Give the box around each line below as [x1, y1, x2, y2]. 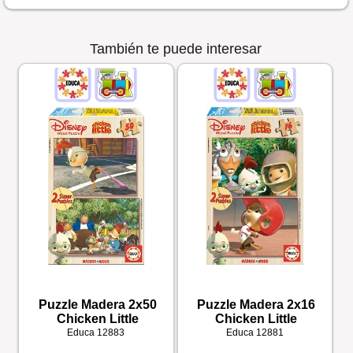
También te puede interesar [89, 40, 262, 57]
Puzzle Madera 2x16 [197, 297, 316, 311]
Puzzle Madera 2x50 [38, 297, 157, 311]
